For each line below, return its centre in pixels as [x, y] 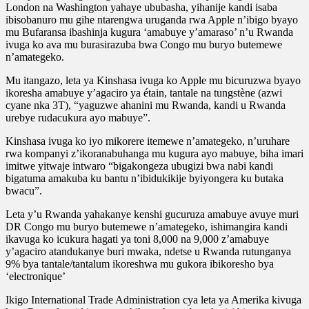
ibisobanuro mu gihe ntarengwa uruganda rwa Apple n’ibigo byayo [152, 19]
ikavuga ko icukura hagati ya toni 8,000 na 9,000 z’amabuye [137, 239]
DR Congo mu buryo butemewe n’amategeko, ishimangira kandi [147, 226]
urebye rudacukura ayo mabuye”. [78, 117]
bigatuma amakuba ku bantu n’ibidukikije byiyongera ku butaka [144, 178]
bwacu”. [24, 190]
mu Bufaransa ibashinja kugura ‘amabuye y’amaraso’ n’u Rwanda [149, 32]
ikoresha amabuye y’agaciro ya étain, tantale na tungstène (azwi [144, 92]
